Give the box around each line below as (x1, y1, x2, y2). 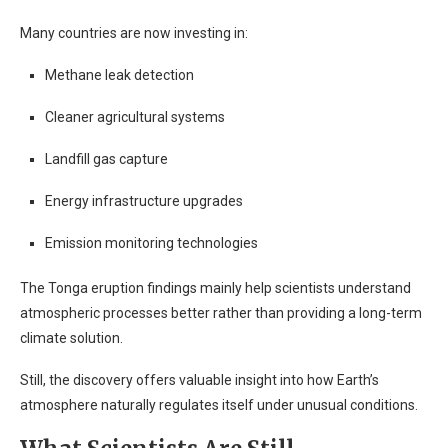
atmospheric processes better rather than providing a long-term (20, 305, 422, 321)
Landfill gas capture (45, 151, 168, 167)
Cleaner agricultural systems (45, 109, 225, 125)
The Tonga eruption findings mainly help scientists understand (20, 280, 411, 296)
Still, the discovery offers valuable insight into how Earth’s (20, 372, 379, 388)
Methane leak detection (45, 67, 194, 83)
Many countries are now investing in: (20, 25, 248, 41)
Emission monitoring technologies (45, 235, 258, 251)
